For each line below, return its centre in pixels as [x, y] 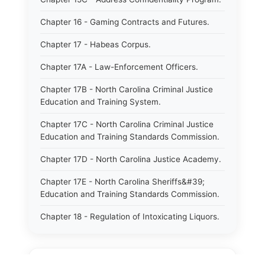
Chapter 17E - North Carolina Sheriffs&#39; [122, 182]
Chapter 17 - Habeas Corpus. [96, 44]
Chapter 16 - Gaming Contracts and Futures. [125, 22]
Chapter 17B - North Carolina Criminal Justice [127, 89]
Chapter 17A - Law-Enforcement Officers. [119, 67]
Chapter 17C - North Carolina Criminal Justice [127, 124]
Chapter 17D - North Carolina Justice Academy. [131, 159]
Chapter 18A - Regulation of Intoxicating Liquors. [132, 239]
